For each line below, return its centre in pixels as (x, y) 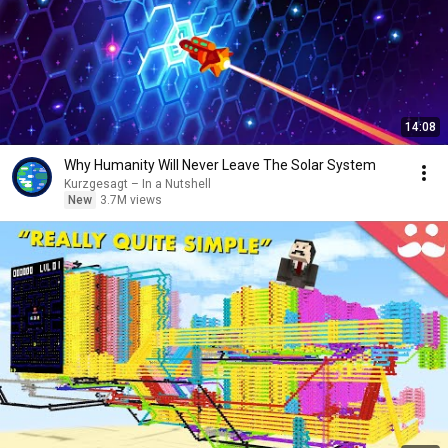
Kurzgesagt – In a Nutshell (137, 184)
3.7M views (131, 200)
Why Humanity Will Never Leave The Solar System (220, 165)
